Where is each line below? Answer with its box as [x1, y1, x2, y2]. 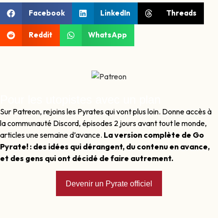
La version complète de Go [104, 129, 204, 140]
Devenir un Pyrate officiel [66, 180, 152, 188]
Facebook [28, 8, 65, 18]
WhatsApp [88, 30, 127, 40]
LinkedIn [100, 8, 130, 18]
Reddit [28, 30, 53, 40]
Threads [166, 8, 197, 18]
